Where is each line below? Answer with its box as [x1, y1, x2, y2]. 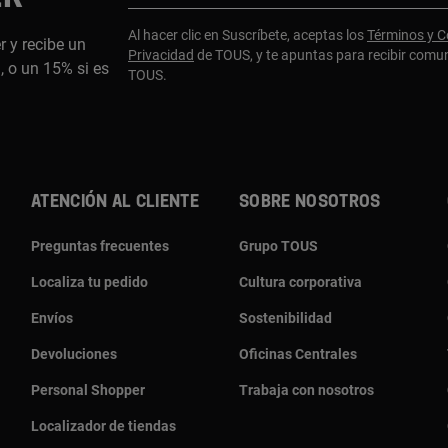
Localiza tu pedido [31, 273, 148, 290]
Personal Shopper [31, 381, 145, 398]
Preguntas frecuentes [31, 237, 169, 254]
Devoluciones [31, 345, 117, 362]
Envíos [31, 309, 73, 326]
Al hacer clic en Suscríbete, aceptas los [128, 26, 367, 43]
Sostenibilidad [239, 309, 332, 326]
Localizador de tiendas [31, 417, 176, 434]
